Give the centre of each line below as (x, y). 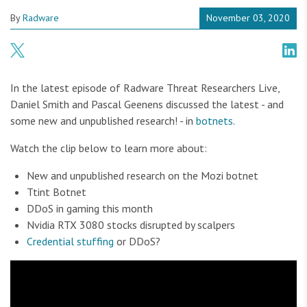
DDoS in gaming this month (90, 209)
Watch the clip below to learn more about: (109, 148)
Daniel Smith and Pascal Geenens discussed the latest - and (147, 105)
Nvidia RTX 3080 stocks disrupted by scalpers (131, 225)
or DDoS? (137, 242)
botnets (214, 121)
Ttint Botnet (57, 192)
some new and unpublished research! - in (103, 121)
